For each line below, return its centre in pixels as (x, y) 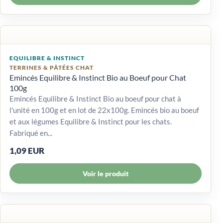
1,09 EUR (27, 150)
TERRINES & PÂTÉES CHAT (52, 67)
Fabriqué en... (31, 133)
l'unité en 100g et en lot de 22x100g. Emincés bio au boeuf (104, 110)
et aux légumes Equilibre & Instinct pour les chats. (91, 121)
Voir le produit (106, 173)
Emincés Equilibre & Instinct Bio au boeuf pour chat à (95, 98)
